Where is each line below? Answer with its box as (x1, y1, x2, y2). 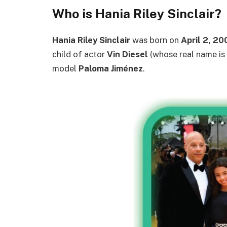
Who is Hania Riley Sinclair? (52, 6, 221, 22)
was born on (130, 34, 181, 45)
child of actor (52, 49, 107, 59)
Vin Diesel (107, 49, 148, 59)
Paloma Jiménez (79, 63, 143, 73)
